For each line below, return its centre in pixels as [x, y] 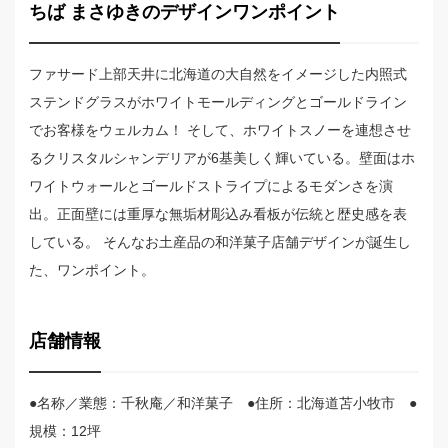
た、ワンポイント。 [92, 270]
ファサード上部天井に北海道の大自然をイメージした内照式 [218, 74]
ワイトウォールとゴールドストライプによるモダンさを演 [211, 186]
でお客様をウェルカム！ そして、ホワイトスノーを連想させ [220, 130]
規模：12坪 [65, 431]
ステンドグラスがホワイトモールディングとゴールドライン [218, 102]
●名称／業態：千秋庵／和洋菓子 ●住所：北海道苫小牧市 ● [223, 403]
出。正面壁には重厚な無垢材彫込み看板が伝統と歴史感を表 [218, 214]
